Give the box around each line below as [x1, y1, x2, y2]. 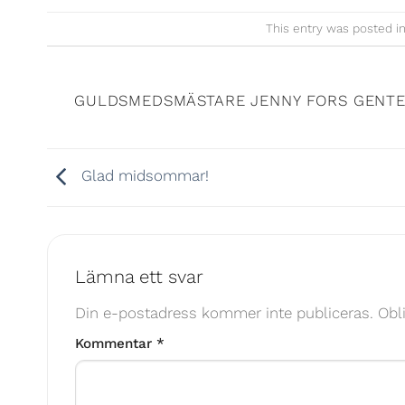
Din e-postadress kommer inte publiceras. [75, 303, 373, 322]
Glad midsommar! [77, 166, 209, 185]
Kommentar [75, 334, 156, 352]
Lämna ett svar [75, 266, 209, 288]
